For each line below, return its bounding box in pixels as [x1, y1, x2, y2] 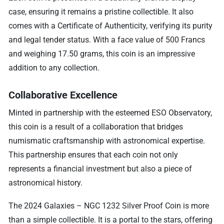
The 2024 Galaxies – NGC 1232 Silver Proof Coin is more [8, 200, 209, 210]
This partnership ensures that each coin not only [8, 149, 178, 159]
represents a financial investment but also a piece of [8, 163, 192, 173]
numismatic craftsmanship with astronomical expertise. [8, 135, 205, 145]
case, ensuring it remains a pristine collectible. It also [8, 6, 194, 16]
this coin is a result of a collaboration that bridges [8, 121, 183, 131]
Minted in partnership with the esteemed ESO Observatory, [8, 107, 212, 117]
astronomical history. [8, 177, 83, 187]
